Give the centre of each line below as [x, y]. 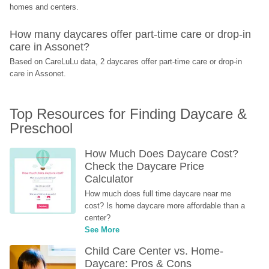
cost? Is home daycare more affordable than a [165, 205]
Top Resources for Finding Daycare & [128, 113]
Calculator [109, 179]
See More [102, 229]
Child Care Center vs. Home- [154, 251]
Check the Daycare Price [145, 166]
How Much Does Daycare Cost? [162, 153]
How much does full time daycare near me [158, 193]
